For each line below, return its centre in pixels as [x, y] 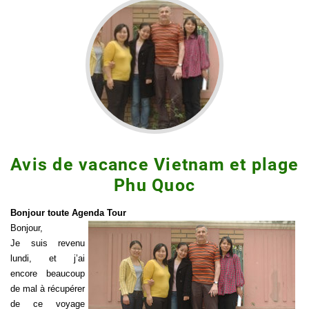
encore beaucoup [48, 273]
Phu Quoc [154, 185]
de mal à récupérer [48, 288]
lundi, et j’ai [48, 258]
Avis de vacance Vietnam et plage [154, 165]
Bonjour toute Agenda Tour [68, 212]
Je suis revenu [48, 243]
